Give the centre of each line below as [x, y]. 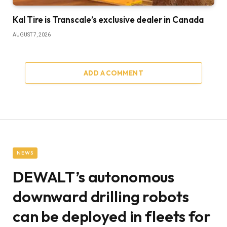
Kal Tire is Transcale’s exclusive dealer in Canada [108, 19]
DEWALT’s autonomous [94, 177]
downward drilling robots [101, 196]
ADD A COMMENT [113, 73]
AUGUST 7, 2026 [32, 34]
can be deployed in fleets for [112, 216]
